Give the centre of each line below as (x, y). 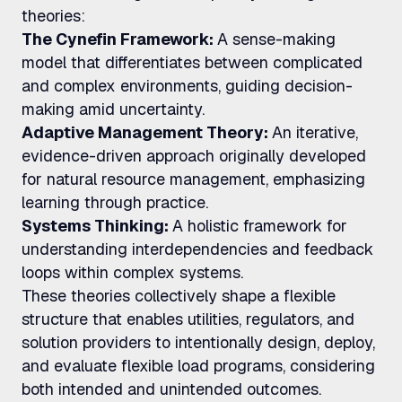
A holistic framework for (260, 226)
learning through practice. (115, 202)
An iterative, (315, 132)
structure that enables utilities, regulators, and (188, 319)
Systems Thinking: (97, 226)
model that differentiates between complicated (192, 62)
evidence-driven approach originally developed (194, 156)
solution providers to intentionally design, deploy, (198, 342)
